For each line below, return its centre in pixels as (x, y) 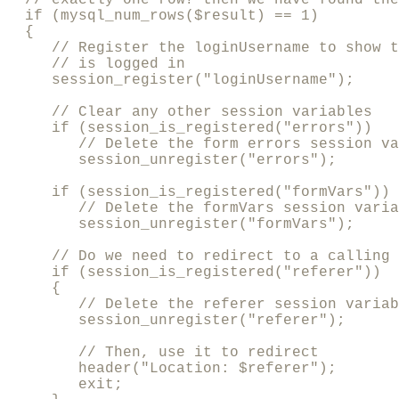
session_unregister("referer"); (176, 320)
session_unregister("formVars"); (181, 224)
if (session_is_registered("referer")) (194, 272)
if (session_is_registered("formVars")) (199, 192)
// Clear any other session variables (190, 112)
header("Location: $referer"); (172, 368)
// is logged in (96, 64)
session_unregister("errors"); (172, 160)
